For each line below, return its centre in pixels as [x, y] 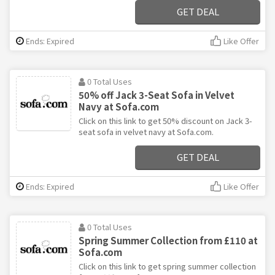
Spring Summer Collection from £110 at [168, 241]
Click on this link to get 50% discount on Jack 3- [165, 121]
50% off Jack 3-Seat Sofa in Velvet [157, 95]
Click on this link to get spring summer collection [167, 266]
